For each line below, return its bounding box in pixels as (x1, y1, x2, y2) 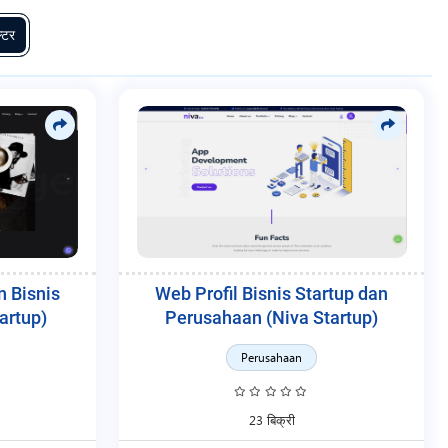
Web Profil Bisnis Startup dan (155, 284, 389, 305)
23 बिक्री (248, 411, 295, 429)
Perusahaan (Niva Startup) (165, 308, 379, 329)
